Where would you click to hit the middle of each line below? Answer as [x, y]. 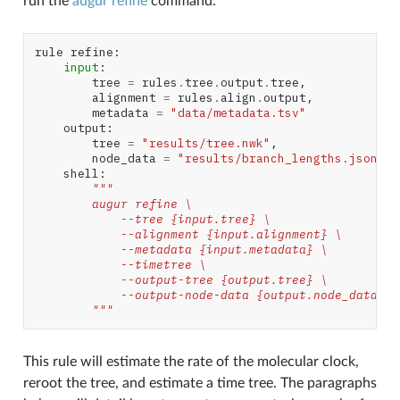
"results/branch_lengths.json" [281, 158]
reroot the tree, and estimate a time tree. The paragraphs [200, 383]
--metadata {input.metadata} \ [181, 249]
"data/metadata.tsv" [238, 112]
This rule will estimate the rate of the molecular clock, [191, 361]
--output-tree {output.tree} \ [181, 279]
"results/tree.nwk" [206, 143]
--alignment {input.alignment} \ [188, 234]
